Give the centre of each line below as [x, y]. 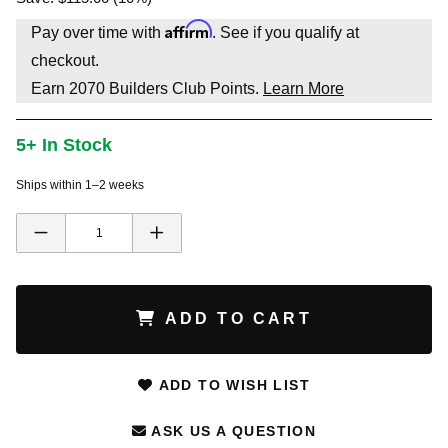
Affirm [188, 28]
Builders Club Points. [184, 88]
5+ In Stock [64, 144]
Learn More [303, 88]
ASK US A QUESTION [232, 431]
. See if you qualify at [285, 32]
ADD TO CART [234, 319]
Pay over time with [98, 32]
